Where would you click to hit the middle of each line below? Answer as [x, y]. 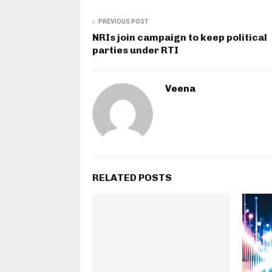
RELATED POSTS [132, 178]
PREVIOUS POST [124, 22]
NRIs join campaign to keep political [180, 38]
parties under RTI [135, 50]
